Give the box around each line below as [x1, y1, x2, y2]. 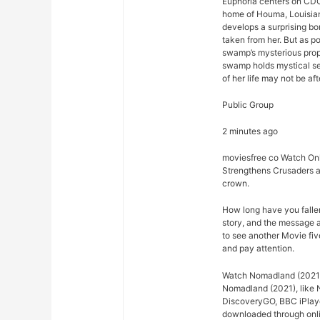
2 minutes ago [222, 125, 279, 136]
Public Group [222, 99, 274, 110]
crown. [222, 178, 250, 189]
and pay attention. [222, 243, 295, 254]
